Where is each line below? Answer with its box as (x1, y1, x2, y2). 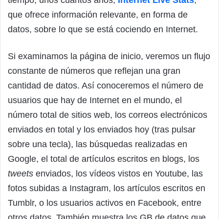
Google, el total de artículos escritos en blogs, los (8, 153, 199, 164)
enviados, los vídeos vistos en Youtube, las (33, 168, 203, 178)
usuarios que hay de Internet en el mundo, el (8, 95, 182, 105)
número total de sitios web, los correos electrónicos (8, 109, 207, 120)
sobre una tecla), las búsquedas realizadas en (8, 139, 187, 149)
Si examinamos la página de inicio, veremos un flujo (8, 51, 210, 61)
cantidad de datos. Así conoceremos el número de (8, 80, 203, 90)
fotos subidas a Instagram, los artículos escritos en (8, 183, 205, 193)
